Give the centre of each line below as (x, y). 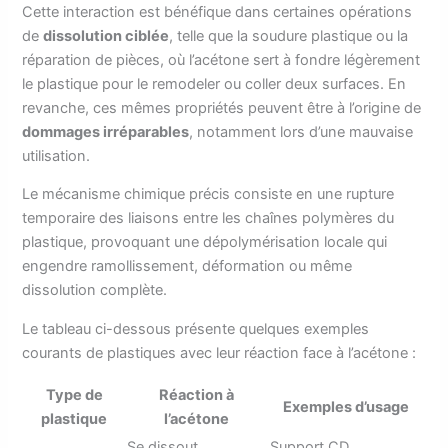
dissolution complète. (95, 290)
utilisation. (56, 155)
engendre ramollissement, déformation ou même (187, 266)
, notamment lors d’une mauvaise (301, 131)
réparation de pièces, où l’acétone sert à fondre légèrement (221, 59)
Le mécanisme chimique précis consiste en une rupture (208, 194)
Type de (74, 394)
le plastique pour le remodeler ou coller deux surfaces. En (214, 83)
